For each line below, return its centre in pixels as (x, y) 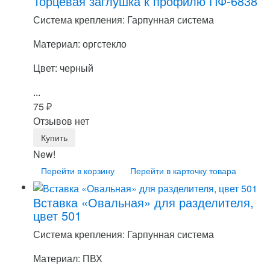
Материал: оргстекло (80, 44)
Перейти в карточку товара (183, 171)
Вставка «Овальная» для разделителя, (143, 202)
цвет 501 (57, 216)
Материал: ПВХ (68, 259)
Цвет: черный (63, 68)
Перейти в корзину (78, 171)
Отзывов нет (61, 121)
